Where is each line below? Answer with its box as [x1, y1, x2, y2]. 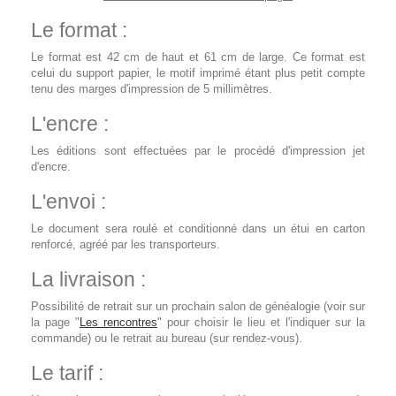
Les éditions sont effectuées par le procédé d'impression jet [31, 144, 365, 157]
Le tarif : [31, 362, 103, 385]
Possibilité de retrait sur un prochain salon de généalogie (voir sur [31, 300, 365, 313]
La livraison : [31, 268, 146, 291]
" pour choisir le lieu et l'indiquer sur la [157, 316, 365, 329]
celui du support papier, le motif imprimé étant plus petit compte [31, 66, 365, 80]
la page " [31, 316, 80, 329]
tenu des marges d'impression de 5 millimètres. [31, 82, 272, 95]
